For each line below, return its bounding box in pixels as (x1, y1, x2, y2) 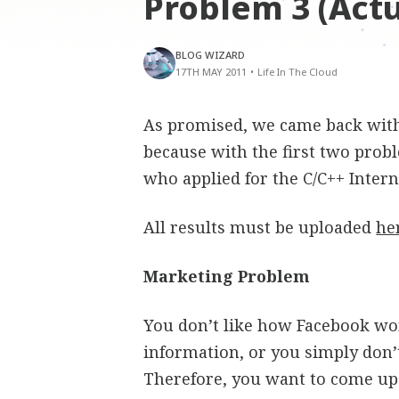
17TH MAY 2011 (175, 65, 248, 78)
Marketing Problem (143, 265, 311, 287)
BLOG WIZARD (175, 48, 246, 61)
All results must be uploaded (143, 216, 377, 238)
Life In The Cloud (257, 65, 338, 78)
